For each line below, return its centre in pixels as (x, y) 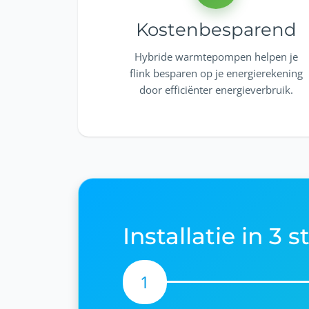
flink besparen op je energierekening (216, 73)
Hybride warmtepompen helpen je (216, 56)
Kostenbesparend (216, 30)
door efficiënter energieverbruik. (216, 89)
